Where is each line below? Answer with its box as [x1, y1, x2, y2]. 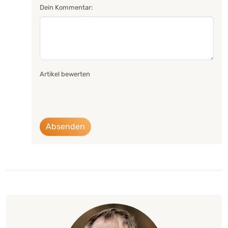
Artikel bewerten [40, 70, 90, 78]
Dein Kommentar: [40, 3, 93, 11]
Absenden [46, 122, 85, 132]
